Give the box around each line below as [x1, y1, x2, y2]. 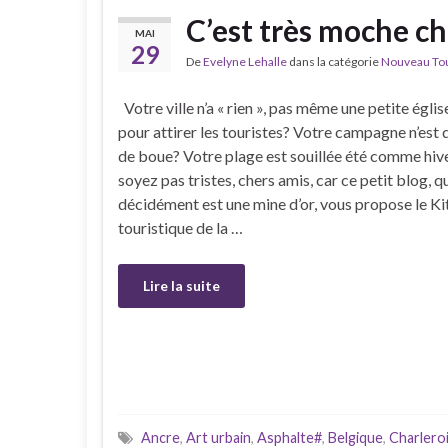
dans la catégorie [287, 54, 381, 70]
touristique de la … [118, 218, 243, 238]
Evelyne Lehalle [203, 54, 287, 70]
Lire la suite [143, 277, 220, 295]
